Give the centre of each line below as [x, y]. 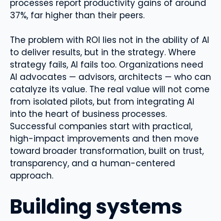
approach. [32, 176]
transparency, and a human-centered [92, 163]
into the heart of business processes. [88, 114]
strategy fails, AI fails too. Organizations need [107, 65]
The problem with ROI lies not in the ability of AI [110, 40]
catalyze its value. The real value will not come [110, 89]
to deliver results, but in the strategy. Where [103, 52]
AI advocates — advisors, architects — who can [110, 77]
